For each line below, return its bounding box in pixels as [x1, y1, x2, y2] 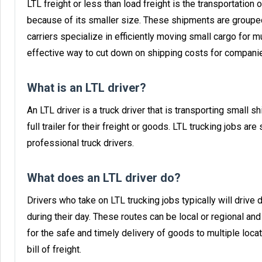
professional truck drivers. [27, 137, 134, 149]
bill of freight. [27, 243, 81, 255]
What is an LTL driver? [27, 80, 146, 95]
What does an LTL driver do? [27, 170, 181, 185]
